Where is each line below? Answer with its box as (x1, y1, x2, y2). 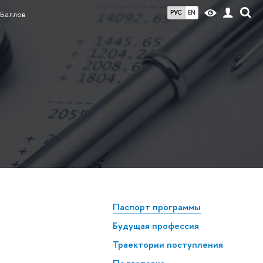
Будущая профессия (112, 220, 199, 232)
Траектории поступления (112, 238, 223, 251)
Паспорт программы (112, 201, 201, 214)
